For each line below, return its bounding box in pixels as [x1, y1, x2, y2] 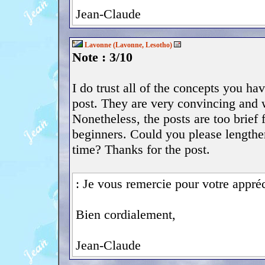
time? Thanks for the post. [72, 142, 210, 157]
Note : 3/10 [72, 50, 132, 64]
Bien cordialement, [76, 207, 176, 222]
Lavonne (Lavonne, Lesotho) [85, 41, 172, 49]
